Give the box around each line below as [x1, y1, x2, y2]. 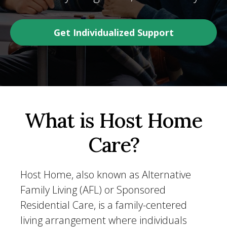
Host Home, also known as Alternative [20, 168, 191, 181]
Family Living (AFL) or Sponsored [20, 183, 166, 197]
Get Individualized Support [53, 26, 174, 39]
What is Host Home [25, 107, 202, 133]
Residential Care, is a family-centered [20, 198, 187, 212]
